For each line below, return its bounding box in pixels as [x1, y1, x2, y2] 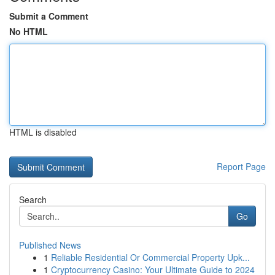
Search [19, 193, 47, 206]
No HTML [9, 25, 48, 37]
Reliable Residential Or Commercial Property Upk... [51, 251, 250, 263]
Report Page [217, 160, 266, 172]
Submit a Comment [9, 10, 88, 22]
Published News [19, 239, 81, 251]
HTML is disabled [9, 126, 77, 138]
